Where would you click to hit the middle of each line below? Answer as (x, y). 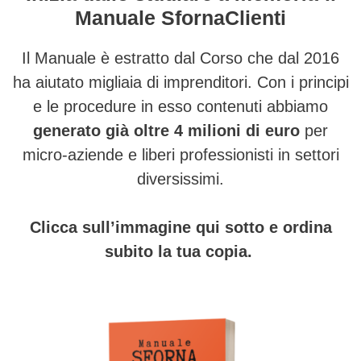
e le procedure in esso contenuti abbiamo (180, 106)
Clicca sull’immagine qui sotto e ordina (180, 227)
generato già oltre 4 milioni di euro (166, 130)
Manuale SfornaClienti (180, 17)
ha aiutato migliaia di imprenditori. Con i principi (180, 82)
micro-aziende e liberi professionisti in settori (180, 154)
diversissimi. (180, 178)
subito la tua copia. (180, 251)
